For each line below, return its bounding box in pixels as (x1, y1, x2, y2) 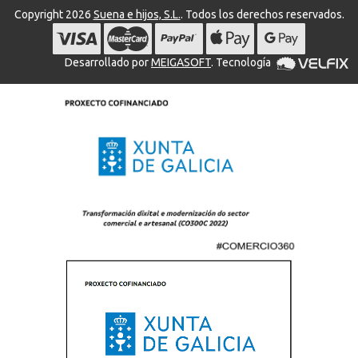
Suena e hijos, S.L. (93, 7, 181, 21)
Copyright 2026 (14, 7, 93, 21)
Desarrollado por (65, 55, 151, 69)
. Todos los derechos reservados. (180, 7, 344, 21)
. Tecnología (211, 55, 273, 69)
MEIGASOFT (151, 55, 211, 69)
